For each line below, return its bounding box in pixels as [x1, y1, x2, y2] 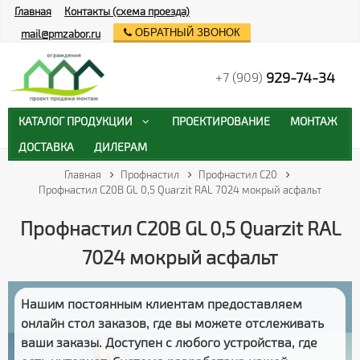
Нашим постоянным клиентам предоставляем [21, 295, 302, 311]
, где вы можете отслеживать [146, 314, 324, 330]
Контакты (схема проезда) [64, 4, 190, 18]
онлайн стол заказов [21, 314, 146, 330]
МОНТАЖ [290, 113, 338, 128]
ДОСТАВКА [18, 140, 74, 154]
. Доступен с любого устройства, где [99, 333, 317, 350]
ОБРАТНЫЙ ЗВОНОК [131, 27, 240, 39]
